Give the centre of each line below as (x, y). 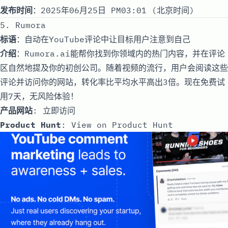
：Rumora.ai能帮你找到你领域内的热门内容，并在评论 (121, 53)
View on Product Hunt (122, 124)
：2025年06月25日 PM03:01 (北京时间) (113, 10)
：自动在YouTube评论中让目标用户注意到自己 (103, 39)
